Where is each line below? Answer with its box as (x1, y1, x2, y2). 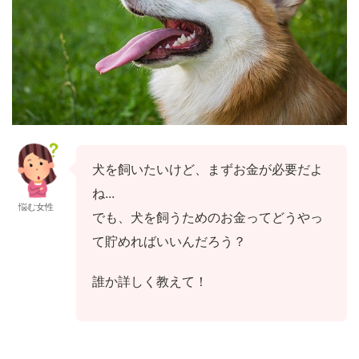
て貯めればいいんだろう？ (92, 232, 246, 249)
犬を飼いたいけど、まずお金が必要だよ (92, 160, 323, 177)
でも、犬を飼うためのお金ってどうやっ (92, 208, 323, 225)
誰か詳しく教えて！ (92, 272, 208, 289)
